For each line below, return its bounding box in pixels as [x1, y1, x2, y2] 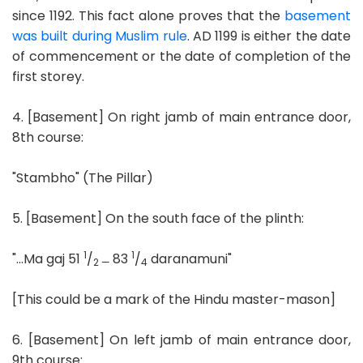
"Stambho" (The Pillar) [12, 168, 153, 187]
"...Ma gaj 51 [12, 249, 83, 268]
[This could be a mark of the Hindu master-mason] [12, 289, 335, 309]
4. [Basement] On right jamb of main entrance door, [12, 107, 351, 126]
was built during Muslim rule [12, 26, 187, 45]
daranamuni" [147, 249, 232, 268]
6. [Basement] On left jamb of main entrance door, [12, 330, 351, 349]
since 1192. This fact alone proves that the [12, 6, 284, 25]
